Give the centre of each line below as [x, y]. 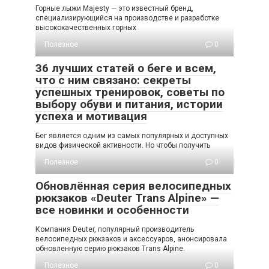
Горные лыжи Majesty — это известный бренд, [114, 8]
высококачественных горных [86, 27]
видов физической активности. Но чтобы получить [123, 145]
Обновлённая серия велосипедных [133, 186]
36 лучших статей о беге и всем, [126, 68]
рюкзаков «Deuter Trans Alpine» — [127, 198]
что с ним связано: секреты [113, 80]
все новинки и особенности [112, 210]
